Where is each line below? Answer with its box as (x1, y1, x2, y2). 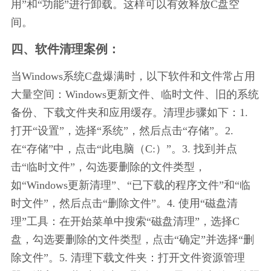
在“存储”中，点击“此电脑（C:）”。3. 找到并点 (10, 142, 237, 155)
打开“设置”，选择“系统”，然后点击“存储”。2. (10, 124, 237, 137)
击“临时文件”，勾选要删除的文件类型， (10, 160, 206, 173)
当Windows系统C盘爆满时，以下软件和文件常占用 (10, 70, 255, 82)
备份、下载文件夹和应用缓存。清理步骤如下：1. (10, 106, 251, 119)
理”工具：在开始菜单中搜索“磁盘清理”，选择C (10, 215, 240, 227)
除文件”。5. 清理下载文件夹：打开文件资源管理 (10, 251, 245, 264)
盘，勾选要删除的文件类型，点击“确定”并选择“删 (10, 233, 254, 246)
